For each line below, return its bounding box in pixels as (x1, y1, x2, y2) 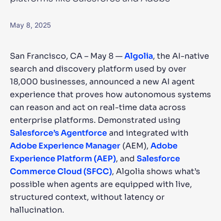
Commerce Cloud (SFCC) (10, 166, 112, 177)
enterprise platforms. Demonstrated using (10, 115, 181, 125)
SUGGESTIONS (22, 13, 65, 21)
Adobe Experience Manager (10, 141, 120, 151)
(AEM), (120, 141, 150, 151)
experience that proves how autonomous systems (10, 89, 211, 100)
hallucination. (10, 205, 64, 215)
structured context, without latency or (10, 192, 165, 202)
